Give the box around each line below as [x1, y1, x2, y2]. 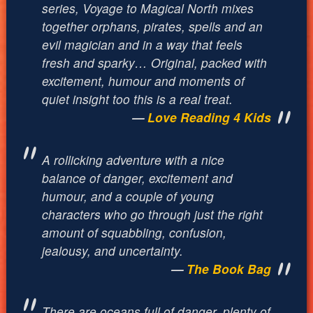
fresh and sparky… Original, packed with [41, 53, 267, 71]
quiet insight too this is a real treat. [41, 89, 233, 108]
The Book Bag [187, 259, 272, 277]
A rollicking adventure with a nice [41, 150, 224, 168]
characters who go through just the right [41, 205, 263, 223]
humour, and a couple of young [41, 187, 214, 205]
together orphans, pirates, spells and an [41, 17, 263, 35]
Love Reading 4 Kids [147, 108, 272, 126]
